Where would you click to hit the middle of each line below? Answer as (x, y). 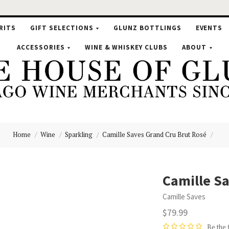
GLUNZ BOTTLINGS (147, 28)
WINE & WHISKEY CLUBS (126, 47)
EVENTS (209, 28)
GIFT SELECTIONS (62, 28)
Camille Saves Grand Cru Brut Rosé (154, 134)
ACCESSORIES (41, 47)
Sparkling (79, 134)
